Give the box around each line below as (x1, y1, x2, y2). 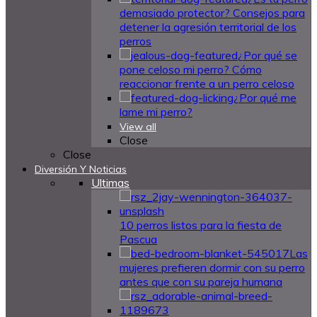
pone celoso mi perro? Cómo (120, 62, 262, 76)
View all (120, 120, 156, 133)
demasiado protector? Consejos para (120, 6, 305, 20)
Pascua (120, 232, 157, 246)
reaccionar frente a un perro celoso (120, 76, 294, 91)
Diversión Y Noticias (35, 163, 127, 175)
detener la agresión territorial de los (120, 20, 296, 34)
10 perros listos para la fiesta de (120, 218, 282, 232)
